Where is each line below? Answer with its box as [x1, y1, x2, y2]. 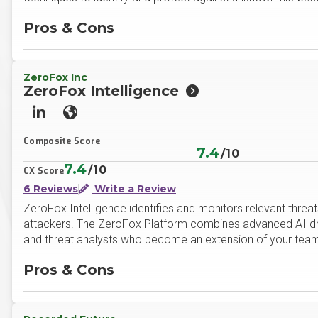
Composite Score [23, 136, 101, 147]
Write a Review [92, 182, 176, 195]
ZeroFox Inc [23, 71, 87, 84]
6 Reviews [23, 182, 78, 195]
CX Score [23, 165, 65, 177]
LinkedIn [38, 108, 92, 129]
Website [69, 108, 120, 129]
